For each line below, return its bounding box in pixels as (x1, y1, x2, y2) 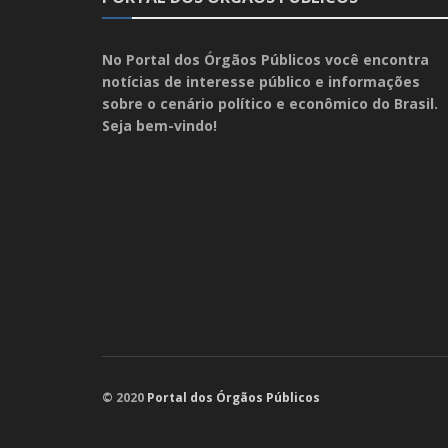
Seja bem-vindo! (102, 115, 217, 135)
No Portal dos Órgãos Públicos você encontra (102, 49, 429, 69)
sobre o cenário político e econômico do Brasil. (102, 93, 438, 113)
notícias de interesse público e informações (102, 71, 420, 91)
